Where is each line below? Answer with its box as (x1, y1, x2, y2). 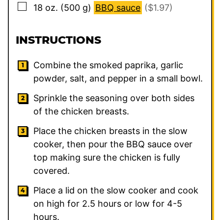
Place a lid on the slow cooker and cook (33, 185, 198, 196)
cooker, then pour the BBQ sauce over (33, 139, 192, 150)
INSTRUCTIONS (16, 33, 104, 47)
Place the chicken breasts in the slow (33, 126, 188, 137)
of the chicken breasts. (33, 106, 129, 117)
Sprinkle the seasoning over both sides (33, 93, 194, 104)
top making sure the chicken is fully (33, 152, 180, 163)
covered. (33, 165, 70, 176)
